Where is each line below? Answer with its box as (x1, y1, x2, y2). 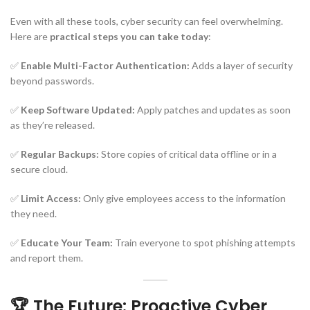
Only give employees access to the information (81, 192, 286, 204)
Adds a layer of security (190, 59, 293, 71)
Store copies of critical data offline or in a (99, 147, 277, 160)
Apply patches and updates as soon (135, 103, 291, 116)
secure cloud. (10, 163, 68, 175)
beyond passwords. (10, 74, 94, 86)
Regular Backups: (21, 147, 99, 160)
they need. (10, 207, 57, 219)
